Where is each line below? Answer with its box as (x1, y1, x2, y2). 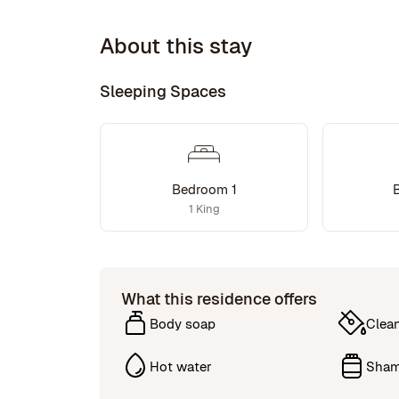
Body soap (150, 314, 216, 332)
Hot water (150, 357, 212, 375)
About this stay (100, 32, 252, 60)
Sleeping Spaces (100, 81, 226, 102)
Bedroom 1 (171, 181, 237, 198)
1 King (188, 201, 220, 216)
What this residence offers (121, 289, 317, 309)
